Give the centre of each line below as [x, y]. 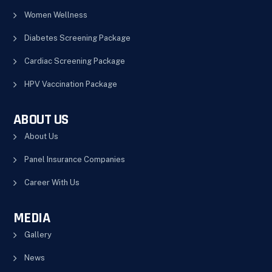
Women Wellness [56, 15]
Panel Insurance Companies [74, 159]
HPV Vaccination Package [70, 84]
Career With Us [52, 182]
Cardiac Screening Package [74, 61]
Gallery [38, 234]
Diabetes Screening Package [77, 38]
